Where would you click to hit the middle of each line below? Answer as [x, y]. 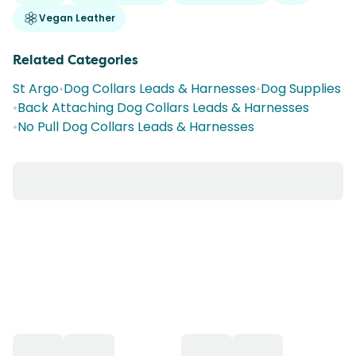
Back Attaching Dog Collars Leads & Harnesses [163, 108]
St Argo [36, 89]
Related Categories [75, 60]
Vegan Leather [77, 18]
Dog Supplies [301, 89]
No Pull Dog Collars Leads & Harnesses [136, 127]
